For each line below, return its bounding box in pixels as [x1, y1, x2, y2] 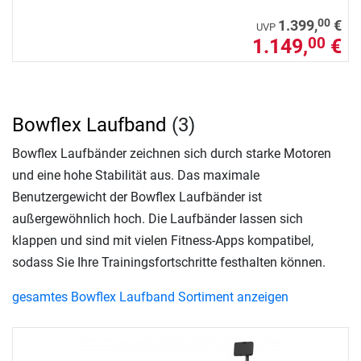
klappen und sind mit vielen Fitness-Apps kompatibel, [12, 232, 313, 248]
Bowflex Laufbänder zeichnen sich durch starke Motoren [12, 145, 331, 161]
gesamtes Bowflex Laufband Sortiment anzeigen [12, 288, 288, 305]
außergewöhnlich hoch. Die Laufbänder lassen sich [12, 210, 303, 226]
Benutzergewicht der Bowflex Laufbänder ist [12, 189, 262, 205]
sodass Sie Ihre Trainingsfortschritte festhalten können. [12, 254, 326, 270]
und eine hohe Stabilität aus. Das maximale [12, 167, 259, 183]
